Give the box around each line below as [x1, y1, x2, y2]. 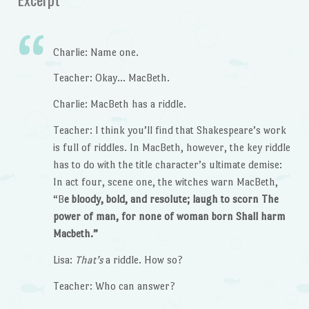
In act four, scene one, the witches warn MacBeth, [52, 176, 278, 188]
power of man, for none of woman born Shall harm [52, 210, 286, 223]
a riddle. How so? [105, 253, 183, 266]
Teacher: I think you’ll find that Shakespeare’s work [52, 124, 286, 137]
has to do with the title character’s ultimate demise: [52, 159, 282, 171]
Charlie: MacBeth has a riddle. [52, 98, 186, 110]
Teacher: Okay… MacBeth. [52, 72, 170, 84]
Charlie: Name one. [52, 46, 139, 58]
